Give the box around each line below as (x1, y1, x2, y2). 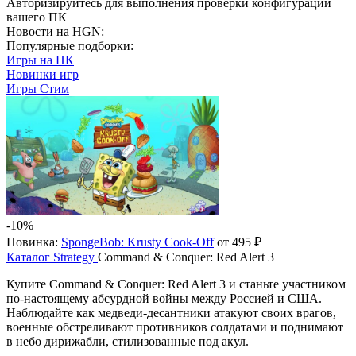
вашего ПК (6, 10, 67, 24)
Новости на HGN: (6, 25, 104, 38)
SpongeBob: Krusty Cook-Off (61, 235, 214, 249)
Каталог (6, 250, 50, 264)
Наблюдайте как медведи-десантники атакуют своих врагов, (6, 306, 336, 319)
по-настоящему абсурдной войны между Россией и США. (6, 292, 322, 305)
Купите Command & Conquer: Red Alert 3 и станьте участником (6, 277, 346, 291)
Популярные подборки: (6, 39, 133, 52)
